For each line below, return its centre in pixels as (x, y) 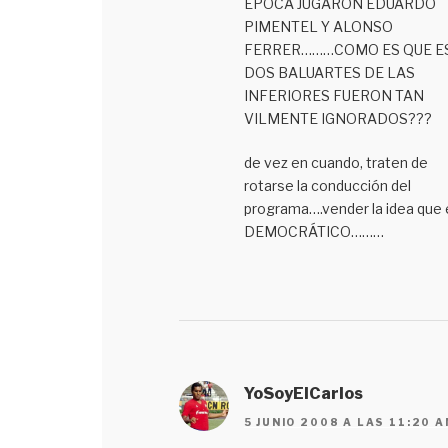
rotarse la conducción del (327, 186)
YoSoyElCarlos (303, 394)
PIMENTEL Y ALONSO (318, 27)
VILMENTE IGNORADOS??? (337, 119)
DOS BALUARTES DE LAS (329, 73)
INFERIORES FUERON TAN (333, 96)
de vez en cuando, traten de (335, 163)
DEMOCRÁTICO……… (313, 232)
